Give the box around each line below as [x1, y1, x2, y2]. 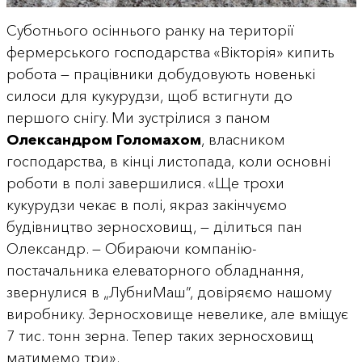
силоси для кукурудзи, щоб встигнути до [6, 87, 293, 106]
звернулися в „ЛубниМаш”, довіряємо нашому [6, 284, 331, 302]
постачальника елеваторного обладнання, [6, 262, 304, 280]
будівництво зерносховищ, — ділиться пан [6, 218, 302, 237]
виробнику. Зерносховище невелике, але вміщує [6, 305, 348, 324]
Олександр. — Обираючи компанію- [6, 240, 257, 259]
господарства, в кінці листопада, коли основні [6, 153, 330, 171]
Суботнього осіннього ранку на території [6, 22, 294, 40]
